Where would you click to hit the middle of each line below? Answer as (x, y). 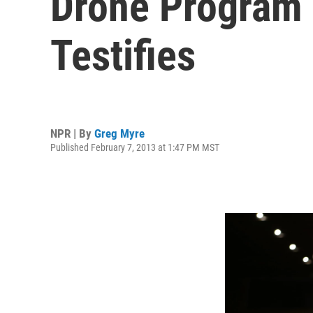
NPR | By (72, 133)
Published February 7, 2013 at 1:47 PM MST (135, 147)
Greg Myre (119, 133)
